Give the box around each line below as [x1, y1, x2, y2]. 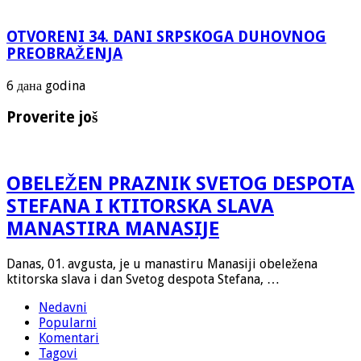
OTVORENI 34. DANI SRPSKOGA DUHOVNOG [6, 28, 326, 46]
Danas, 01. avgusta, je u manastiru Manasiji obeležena [6, 256, 317, 272]
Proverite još [6, 108, 98, 126]
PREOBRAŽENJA [6, 45, 122, 63]
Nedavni [39, 300, 87, 316]
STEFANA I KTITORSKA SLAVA [6, 195, 274, 218]
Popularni [39, 315, 97, 331]
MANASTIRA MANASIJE [6, 218, 219, 241]
